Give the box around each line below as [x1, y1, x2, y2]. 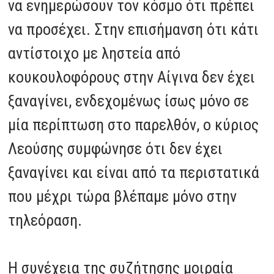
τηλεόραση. [8, 210, 86, 229]
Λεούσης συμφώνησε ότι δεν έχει [8, 139, 223, 158]
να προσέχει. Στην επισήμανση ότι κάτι [8, 20, 259, 39]
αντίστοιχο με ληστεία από [8, 43, 181, 62]
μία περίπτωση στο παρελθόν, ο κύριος [8, 115, 259, 134]
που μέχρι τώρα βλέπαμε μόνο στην [8, 187, 237, 206]
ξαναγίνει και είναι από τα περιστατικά [8, 163, 260, 182]
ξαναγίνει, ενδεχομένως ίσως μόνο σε [8, 91, 250, 110]
